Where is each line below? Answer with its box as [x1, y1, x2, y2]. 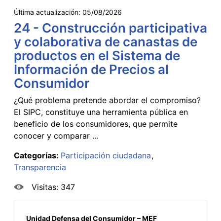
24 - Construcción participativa [14, 20, 207, 36]
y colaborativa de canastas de [14, 34, 197, 49]
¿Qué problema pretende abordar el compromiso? [14, 95, 201, 105]
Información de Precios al [14, 61, 169, 77]
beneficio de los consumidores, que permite [14, 118, 178, 129]
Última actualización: [14, 7, 82, 16]
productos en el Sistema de [14, 47, 180, 63]
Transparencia [14, 162, 66, 172]
